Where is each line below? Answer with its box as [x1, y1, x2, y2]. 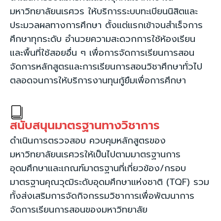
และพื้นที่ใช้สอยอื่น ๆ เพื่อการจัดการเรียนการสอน [10, 46, 194, 60]
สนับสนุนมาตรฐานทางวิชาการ [10, 116, 160, 135]
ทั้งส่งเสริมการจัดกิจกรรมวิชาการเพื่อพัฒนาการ [10, 189, 194, 203]
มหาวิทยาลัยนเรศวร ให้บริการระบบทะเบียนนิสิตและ [10, 4, 198, 19]
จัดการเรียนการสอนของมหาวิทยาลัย [10, 203, 147, 217]
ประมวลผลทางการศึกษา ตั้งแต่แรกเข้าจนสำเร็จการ [10, 18, 203, 33]
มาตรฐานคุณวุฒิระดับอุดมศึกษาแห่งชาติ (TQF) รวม [10, 175, 209, 189]
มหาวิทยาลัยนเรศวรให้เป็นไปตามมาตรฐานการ [10, 147, 181, 162]
